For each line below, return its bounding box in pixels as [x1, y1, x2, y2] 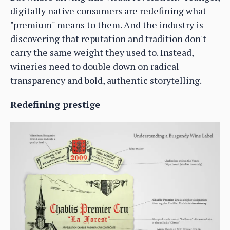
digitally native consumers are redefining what [10, 4, 206, 17]
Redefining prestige [10, 98, 100, 110]
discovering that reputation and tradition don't [10, 32, 206, 45]
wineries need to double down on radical [10, 60, 179, 72]
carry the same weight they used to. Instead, [10, 46, 194, 59]
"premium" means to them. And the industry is [10, 18, 203, 31]
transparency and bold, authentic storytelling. [10, 73, 202, 86]
